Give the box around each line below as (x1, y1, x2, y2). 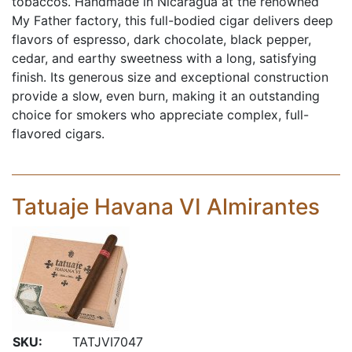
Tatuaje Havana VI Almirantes (12, 193, 320, 220)
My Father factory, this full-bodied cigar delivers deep (12, 13, 333, 28)
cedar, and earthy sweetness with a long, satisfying (12, 50, 317, 66)
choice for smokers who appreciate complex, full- (12, 107, 309, 123)
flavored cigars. (12, 126, 104, 141)
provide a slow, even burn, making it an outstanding (12, 88, 320, 104)
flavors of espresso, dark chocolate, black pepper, (12, 31, 311, 47)
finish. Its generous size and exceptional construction (12, 69, 328, 85)
